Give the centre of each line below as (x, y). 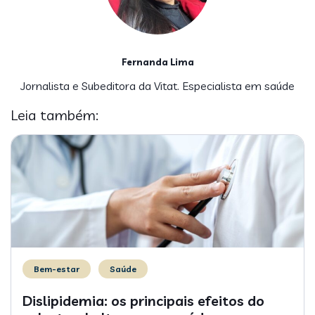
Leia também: (54, 115)
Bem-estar (57, 269)
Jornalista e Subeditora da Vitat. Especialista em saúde (157, 85)
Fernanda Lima (157, 62)
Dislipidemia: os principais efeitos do (143, 300)
